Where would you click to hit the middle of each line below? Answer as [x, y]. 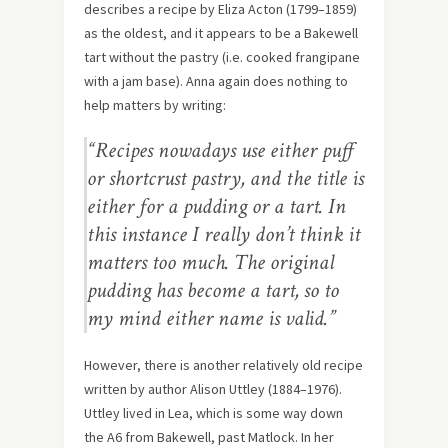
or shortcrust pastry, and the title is [225, 178]
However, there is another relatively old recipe [223, 365]
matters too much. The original [210, 262]
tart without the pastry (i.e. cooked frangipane [222, 57]
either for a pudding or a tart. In [216, 206]
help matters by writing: [155, 105]
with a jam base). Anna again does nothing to [216, 81]
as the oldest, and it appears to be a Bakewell [221, 33]
